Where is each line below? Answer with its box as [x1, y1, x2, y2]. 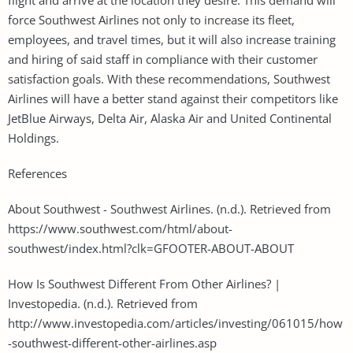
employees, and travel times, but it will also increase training [8, 31, 336, 47]
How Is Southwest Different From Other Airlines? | [8, 275, 281, 292]
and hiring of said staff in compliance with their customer [8, 50, 318, 67]
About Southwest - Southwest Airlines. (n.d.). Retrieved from [8, 200, 331, 217]
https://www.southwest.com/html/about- [8, 220, 232, 236]
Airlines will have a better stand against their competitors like [8, 90, 338, 106]
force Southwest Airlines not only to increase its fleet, [8, 11, 295, 28]
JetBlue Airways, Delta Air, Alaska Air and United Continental [8, 110, 332, 126]
